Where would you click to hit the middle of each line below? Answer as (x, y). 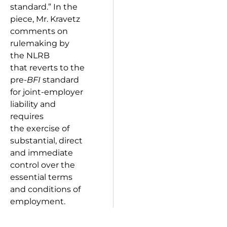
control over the (43, 165)
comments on (39, 31)
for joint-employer (47, 92)
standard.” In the (44, 7)
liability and (33, 104)
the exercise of (40, 128)
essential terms (41, 177)
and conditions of (45, 189)
